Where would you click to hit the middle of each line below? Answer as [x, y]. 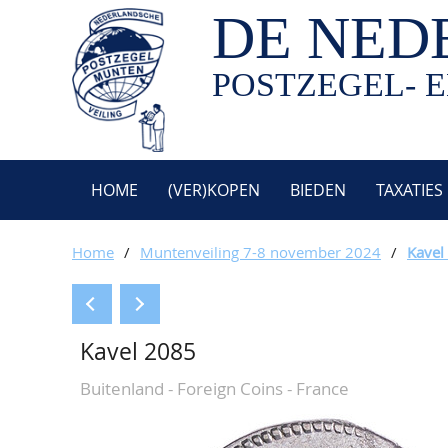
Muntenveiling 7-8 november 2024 [260, 252]
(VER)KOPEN [214, 190]
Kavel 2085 [138, 351]
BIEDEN [318, 190]
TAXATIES [409, 190]
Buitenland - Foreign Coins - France [214, 388]
